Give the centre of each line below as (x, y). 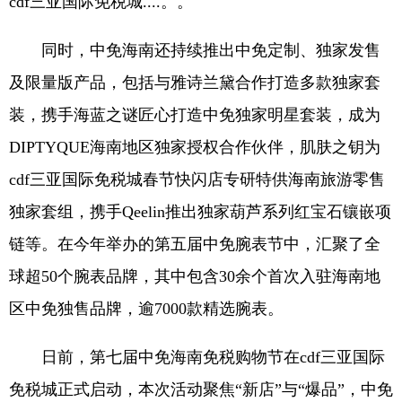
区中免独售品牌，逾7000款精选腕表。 (146, 309)
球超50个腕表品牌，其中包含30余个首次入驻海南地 (195, 277)
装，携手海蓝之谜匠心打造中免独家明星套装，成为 (195, 115)
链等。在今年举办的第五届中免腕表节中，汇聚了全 (195, 245)
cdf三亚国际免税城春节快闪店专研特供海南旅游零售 (197, 180)
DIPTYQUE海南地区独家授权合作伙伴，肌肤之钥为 (195, 148)
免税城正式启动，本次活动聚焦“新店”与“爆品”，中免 (201, 390)
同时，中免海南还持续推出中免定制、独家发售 (195, 51)
